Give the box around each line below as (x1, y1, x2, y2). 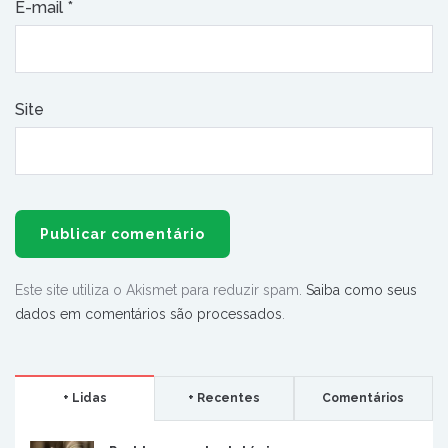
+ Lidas (62, 391, 107, 406)
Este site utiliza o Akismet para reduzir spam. (15, 282, 306, 299)
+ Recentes (187, 391, 260, 406)
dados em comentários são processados (15, 306, 282, 323)
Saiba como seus (306, 282, 417, 299)
